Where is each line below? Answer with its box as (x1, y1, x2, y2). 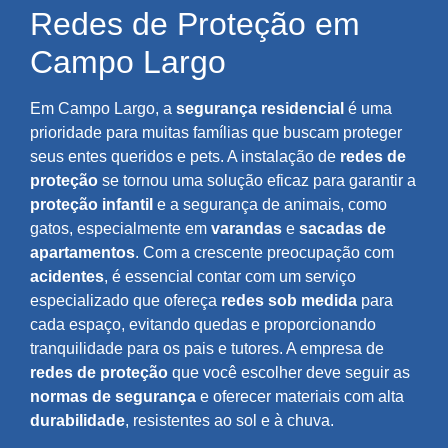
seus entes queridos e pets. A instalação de (30, 148, 340, 166)
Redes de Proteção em (30, 6, 360, 43)
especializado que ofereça (30, 292, 221, 310)
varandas (211, 220, 282, 238)
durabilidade (30, 412, 125, 430)
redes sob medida (221, 292, 357, 310)
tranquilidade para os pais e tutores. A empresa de (30, 340, 384, 358)
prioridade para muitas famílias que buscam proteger (30, 124, 402, 142)
